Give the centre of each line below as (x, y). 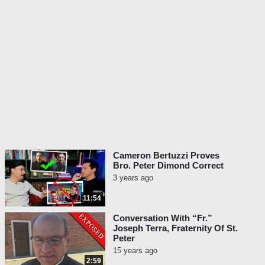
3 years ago (133, 178)
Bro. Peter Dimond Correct (168, 166)
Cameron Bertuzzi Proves (166, 156)
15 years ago (135, 251)
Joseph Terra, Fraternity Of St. (175, 228)
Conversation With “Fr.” (163, 218)
